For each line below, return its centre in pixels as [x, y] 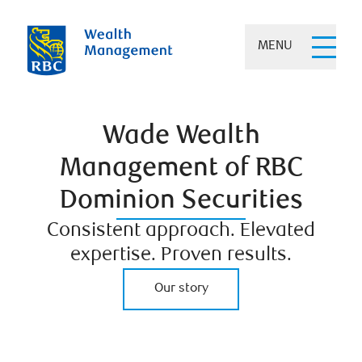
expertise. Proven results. [181, 256]
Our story [181, 289]
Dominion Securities [181, 202]
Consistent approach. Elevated [181, 232]
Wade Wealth [181, 137]
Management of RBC [181, 169]
